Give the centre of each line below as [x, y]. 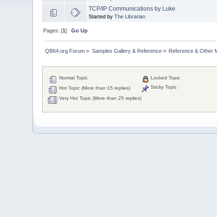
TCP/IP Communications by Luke [132, 8]
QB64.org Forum [65, 51]
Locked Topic [165, 78]
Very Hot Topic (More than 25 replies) [100, 98]
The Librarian [130, 16]
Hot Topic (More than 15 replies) [94, 88]
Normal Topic [73, 78]
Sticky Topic [163, 87]
